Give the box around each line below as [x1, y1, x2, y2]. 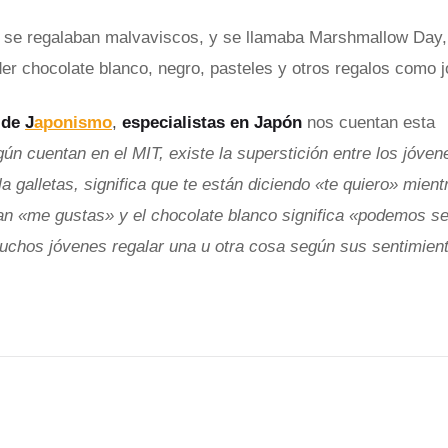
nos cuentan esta [307, 113, 435, 133]
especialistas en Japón [122, 113, 302, 133]
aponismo [34, 113, 112, 133]
